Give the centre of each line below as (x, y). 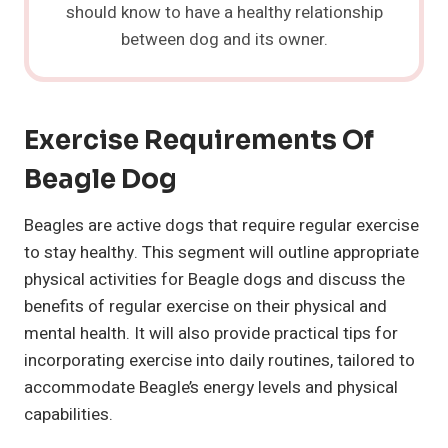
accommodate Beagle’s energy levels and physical (211, 388)
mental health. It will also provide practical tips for (211, 334)
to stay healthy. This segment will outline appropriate (221, 253)
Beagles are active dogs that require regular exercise (221, 226)
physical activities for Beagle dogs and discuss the (214, 280)
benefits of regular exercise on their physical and (205, 307)
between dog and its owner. (224, 40)
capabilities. (68, 415)
